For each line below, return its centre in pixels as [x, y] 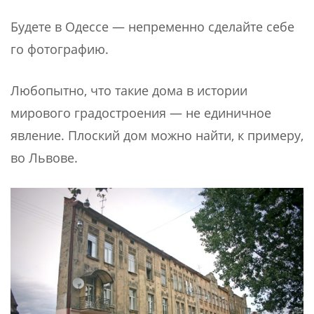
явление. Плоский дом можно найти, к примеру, [157, 136]
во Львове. [44, 158]
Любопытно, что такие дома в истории [129, 91]
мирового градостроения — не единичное [141, 113]
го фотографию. [60, 49]
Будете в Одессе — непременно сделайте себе [152, 27]
